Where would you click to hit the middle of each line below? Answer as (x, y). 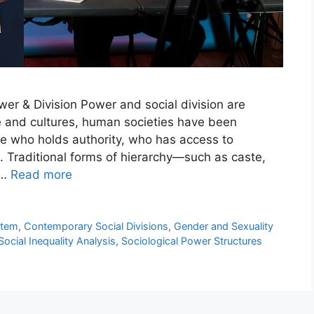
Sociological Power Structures (192, 241)
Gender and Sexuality (223, 226)
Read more (41, 175)
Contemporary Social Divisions (96, 226)
